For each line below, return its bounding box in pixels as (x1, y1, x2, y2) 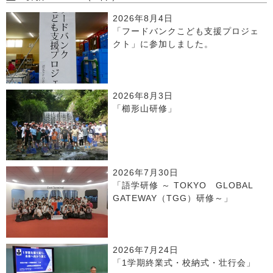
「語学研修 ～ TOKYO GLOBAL (113, 181, 263, 191)
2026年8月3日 (113, 91, 174, 101)
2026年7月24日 (113, 246, 179, 255)
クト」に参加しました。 (113, 39, 214, 49)
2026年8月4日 (113, 13, 174, 23)
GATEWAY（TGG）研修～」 (113, 194, 233, 204)
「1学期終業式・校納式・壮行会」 (113, 258, 256, 268)
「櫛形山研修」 (113, 104, 177, 113)
